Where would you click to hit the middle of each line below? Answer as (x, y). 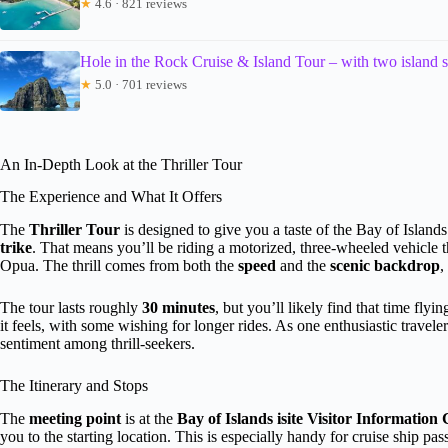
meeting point (75, 418)
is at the (149, 418)
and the (303, 266)
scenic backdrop (385, 266)
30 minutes (178, 308)
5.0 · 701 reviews (139, 84)
